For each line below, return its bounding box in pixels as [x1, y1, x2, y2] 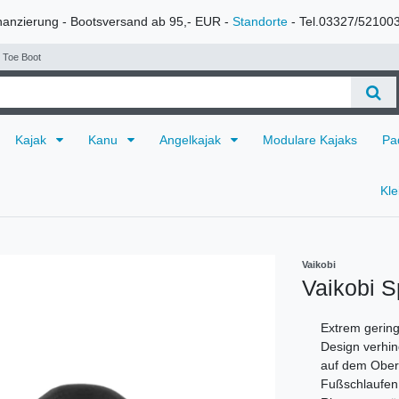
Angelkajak [159, 132, 224, 147]
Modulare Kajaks [263, 132, 357, 147]
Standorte [232, 14, 288, 28]
